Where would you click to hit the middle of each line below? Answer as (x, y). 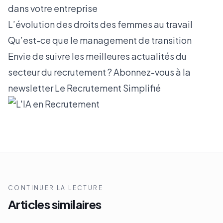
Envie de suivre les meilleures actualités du (97, 56)
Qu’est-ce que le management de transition (100, 40)
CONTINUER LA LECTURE (56, 188)
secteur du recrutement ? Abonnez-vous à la (99, 72)
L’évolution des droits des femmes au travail (100, 24)
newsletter (31, 88)
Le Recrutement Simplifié (108, 88)
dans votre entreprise (59, 8)
